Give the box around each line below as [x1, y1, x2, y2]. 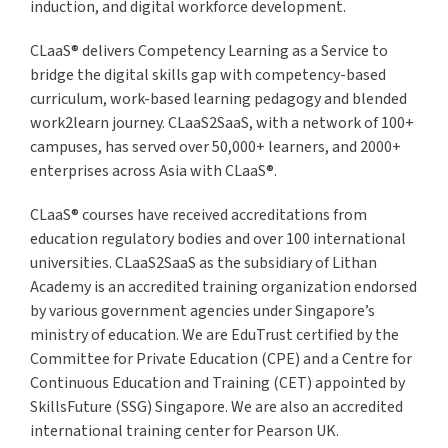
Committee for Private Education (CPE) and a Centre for [30, 348, 412, 371]
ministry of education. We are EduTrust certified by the [30, 324, 399, 347]
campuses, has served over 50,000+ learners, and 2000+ [30, 136, 401, 159]
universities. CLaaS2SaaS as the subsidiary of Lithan [30, 252, 377, 275]
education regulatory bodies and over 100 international [30, 228, 406, 251]
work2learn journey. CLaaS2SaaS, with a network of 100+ [30, 112, 414, 135]
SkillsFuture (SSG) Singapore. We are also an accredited [30, 396, 403, 419]
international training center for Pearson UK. [30, 420, 339, 443]
